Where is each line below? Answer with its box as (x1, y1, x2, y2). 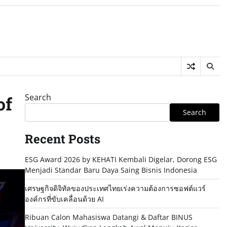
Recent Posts (24, 131, 100, 147)
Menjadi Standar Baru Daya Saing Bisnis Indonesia (24, 165, 197, 175)
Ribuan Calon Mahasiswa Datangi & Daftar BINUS (24, 212, 193, 222)
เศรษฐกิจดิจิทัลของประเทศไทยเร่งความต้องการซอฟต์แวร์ (24, 183, 206, 193)
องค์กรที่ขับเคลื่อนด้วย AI (24, 194, 104, 204)
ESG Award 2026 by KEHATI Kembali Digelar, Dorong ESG (24, 155, 217, 164)
